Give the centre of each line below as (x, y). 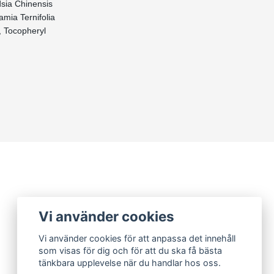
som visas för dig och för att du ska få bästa (131, 251)
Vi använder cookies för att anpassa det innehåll (137, 239)
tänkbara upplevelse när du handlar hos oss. (130, 263)
